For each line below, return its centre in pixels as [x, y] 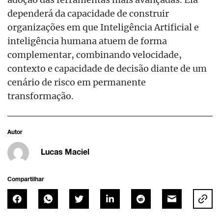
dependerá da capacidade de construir [88, 13]
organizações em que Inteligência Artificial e [103, 27]
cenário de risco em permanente [77, 82]
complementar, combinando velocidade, [95, 54]
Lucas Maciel [65, 152]
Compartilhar [26, 179]
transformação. [41, 96]
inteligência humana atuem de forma [87, 41]
